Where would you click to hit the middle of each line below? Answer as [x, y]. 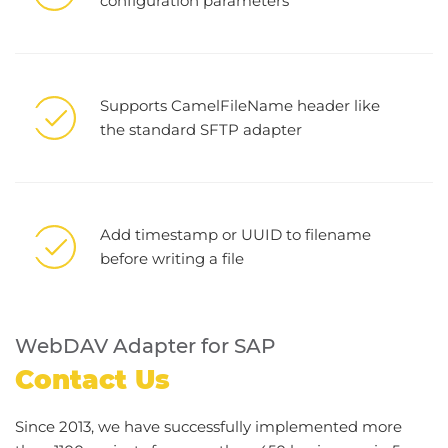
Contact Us [92, 379]
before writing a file [172, 258]
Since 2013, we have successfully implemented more [208, 426]
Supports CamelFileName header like [240, 105]
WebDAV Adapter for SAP [145, 345]
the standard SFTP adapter [201, 129]
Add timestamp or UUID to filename [235, 234]
